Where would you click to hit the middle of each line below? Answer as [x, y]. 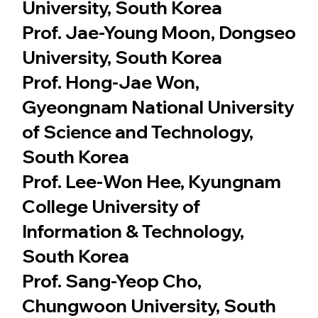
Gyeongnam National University [158, 106]
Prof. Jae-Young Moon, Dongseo [159, 32]
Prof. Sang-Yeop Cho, [111, 280]
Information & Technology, [133, 231]
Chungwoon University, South [149, 305]
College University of [111, 206]
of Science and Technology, [137, 131]
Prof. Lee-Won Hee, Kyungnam [151, 181]
